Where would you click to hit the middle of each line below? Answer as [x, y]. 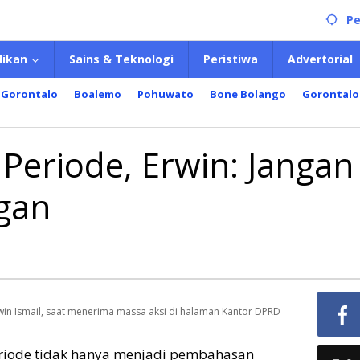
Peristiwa [231, 59]
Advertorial [320, 59]
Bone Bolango [248, 94]
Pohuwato [166, 94]
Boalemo [98, 94]
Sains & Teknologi [121, 59]
